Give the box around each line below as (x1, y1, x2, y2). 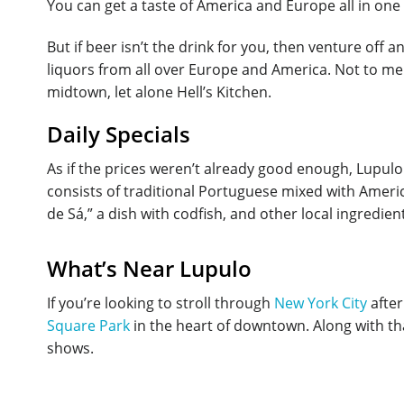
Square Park (47, 315, 130, 335)
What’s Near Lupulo (47, 252, 252, 283)
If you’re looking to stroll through (47, 292, 274, 313)
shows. (47, 337, 94, 358)
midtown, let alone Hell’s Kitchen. (47, 82, 271, 103)
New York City (274, 292, 367, 313)
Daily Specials (47, 118, 190, 149)
